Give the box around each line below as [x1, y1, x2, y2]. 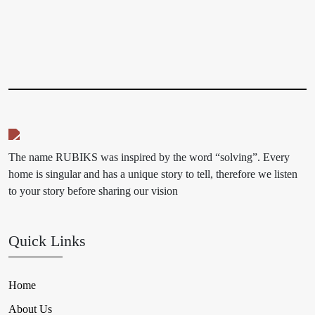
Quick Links [8, 232, 86, 250]
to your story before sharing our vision [8, 184, 178, 197]
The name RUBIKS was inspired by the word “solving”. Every [8, 150, 290, 163]
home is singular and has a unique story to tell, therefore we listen [8, 167, 297, 180]
